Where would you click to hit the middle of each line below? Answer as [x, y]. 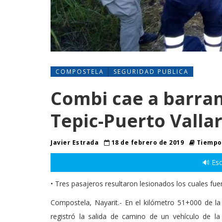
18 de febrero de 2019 [148, 142]
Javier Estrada [76, 142]
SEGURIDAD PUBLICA [151, 72]
